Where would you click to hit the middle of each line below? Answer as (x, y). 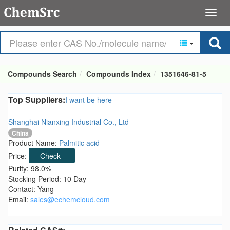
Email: (19, 199)
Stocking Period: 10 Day (47, 179)
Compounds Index (119, 74)
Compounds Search (42, 74)
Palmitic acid (79, 143)
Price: (18, 156)
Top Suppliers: (37, 99)
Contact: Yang (31, 189)
